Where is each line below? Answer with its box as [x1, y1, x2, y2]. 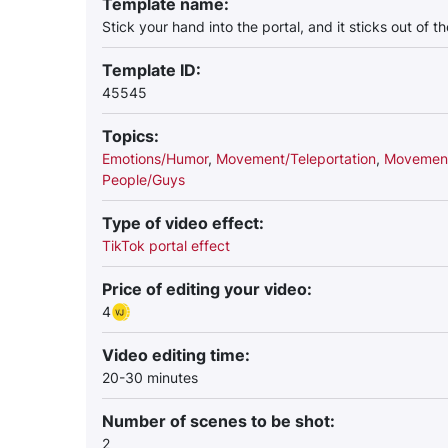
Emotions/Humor [102, 150, 208, 167]
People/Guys [102, 171, 185, 188]
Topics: [102, 126, 159, 146]
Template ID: [102, 60, 201, 80]
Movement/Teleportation [216, 150, 376, 167]
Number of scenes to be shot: [102, 411, 335, 431]
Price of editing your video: [102, 279, 312, 299]
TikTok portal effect [102, 237, 230, 254]
